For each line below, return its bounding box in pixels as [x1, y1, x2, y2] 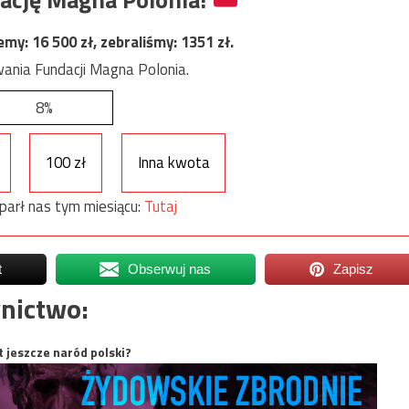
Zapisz [333, 260, 374, 277]
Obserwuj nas [128, 260, 212, 277]
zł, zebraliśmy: [80, 29, 181, 54]
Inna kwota [137, 151, 210, 175]
